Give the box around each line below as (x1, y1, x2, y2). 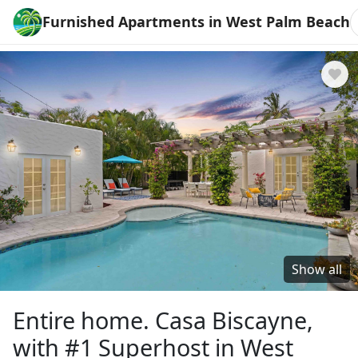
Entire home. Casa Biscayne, (13, 304, 313, 336)
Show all (292, 261, 342, 278)
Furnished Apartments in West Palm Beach (42, 12, 351, 31)
